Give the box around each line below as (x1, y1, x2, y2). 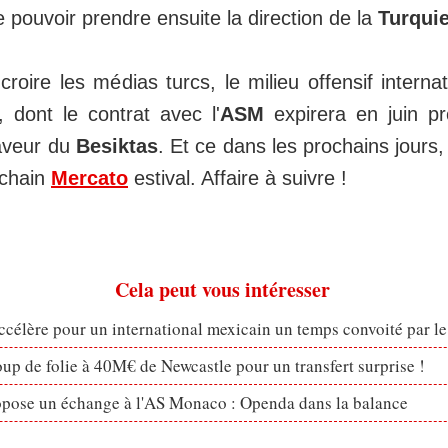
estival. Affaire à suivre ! (128, 166, 347, 189)
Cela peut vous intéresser (114, 274, 330, 304)
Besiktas (75, 134, 158, 157)
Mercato (51, 166, 128, 189)
